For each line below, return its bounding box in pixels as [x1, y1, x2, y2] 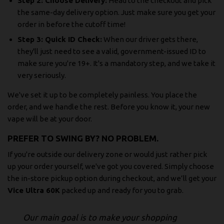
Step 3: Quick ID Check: [17, 35, 102, 44]
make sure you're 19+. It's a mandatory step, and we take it [17, 59, 215, 68]
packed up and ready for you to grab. [60, 185, 183, 194]
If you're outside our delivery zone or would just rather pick [7, 149, 207, 158]
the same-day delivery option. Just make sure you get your [17, 8, 215, 17]
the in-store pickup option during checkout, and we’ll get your [7, 173, 216, 182]
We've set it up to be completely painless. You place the [7, 90, 197, 99]
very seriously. [17, 71, 66, 80]
